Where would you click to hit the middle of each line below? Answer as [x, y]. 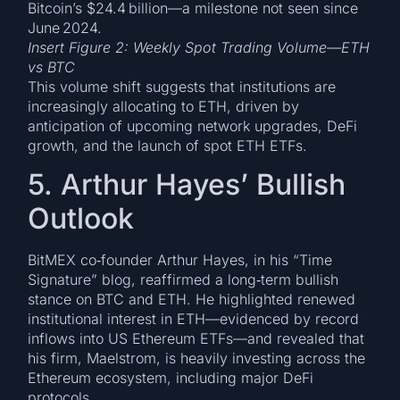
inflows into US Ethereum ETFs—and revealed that [196, 339]
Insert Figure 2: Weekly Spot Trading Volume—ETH [199, 47]
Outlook [81, 219]
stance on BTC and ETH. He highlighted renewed [192, 300]
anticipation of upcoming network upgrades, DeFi [193, 125]
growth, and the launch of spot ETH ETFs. [168, 145]
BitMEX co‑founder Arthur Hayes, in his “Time [180, 260]
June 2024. [65, 27]
